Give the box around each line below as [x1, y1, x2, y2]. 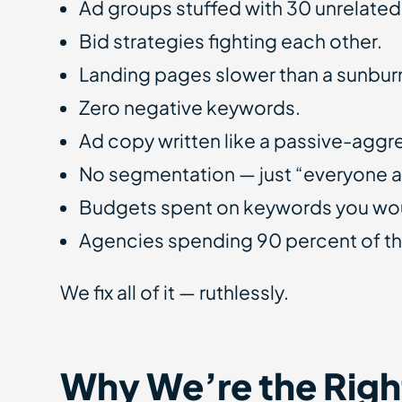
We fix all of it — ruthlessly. [60, 280, 290, 304]
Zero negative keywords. [79, 95, 301, 119]
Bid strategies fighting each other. [79, 29, 383, 53]
